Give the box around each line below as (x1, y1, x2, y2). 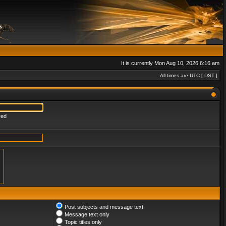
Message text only (65, 211, 109, 217)
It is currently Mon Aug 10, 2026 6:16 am (121, 60, 219, 66)
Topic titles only (65, 219, 102, 225)
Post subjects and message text (65, 204, 143, 210)
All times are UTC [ (160, 73, 204, 78)
